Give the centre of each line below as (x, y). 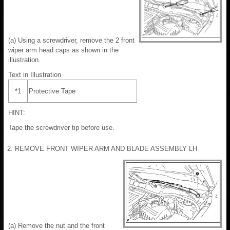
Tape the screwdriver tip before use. (61, 127)
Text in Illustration (35, 74)
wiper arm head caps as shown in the (63, 50)
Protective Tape (52, 91)
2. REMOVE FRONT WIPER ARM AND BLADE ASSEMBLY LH (102, 148)
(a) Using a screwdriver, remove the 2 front (71, 40)
